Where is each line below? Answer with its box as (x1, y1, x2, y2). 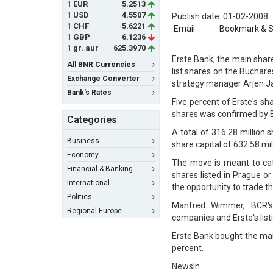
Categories (67, 114, 117, 126)
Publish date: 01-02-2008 (172, 12, 268, 21)
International (67, 179, 110, 187)
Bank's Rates (67, 88, 112, 97)
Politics (67, 193, 92, 201)
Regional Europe (67, 207, 122, 215)
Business (67, 136, 99, 145)
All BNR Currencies (67, 60, 135, 69)
